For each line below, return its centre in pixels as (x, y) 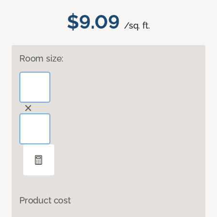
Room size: (42, 59)
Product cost (45, 201)
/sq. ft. (137, 26)
